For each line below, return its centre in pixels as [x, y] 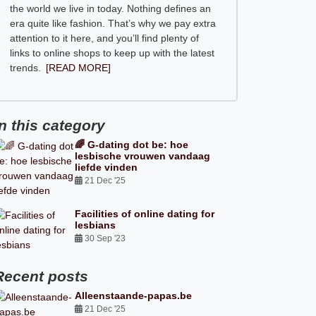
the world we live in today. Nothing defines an [110, 8]
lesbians [96, 225]
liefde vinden [107, 167]
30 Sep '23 [105, 238]
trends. [25, 68]
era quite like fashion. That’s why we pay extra [113, 23]
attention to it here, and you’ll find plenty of [104, 38]
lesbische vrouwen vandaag [143, 156]
